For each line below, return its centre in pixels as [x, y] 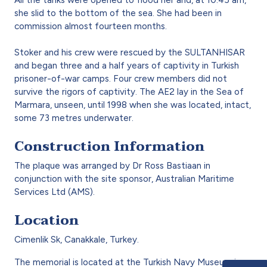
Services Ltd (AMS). [55, 192]
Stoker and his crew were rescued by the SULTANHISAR [130, 52]
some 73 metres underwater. [74, 118]
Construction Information [109, 146]
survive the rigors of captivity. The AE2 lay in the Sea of [129, 91]
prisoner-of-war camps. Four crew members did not [121, 78]
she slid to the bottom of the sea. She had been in [118, 13]
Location [46, 220]
